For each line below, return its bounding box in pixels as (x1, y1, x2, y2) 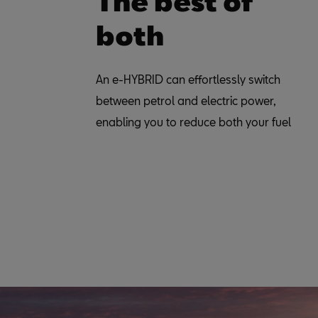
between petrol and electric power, (96, 94, 276, 107)
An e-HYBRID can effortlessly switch (96, 72, 280, 86)
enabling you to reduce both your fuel (96, 115, 291, 128)
